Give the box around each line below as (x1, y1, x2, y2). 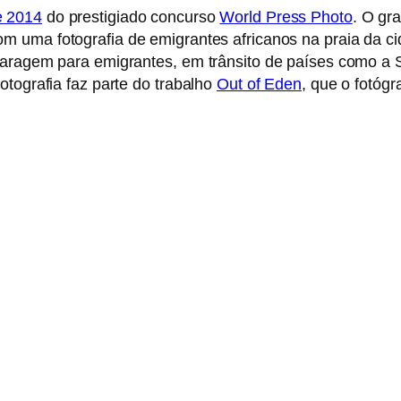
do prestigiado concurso (41, 8, 220, 27)
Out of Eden (217, 75, 302, 94)
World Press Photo (219, 8, 353, 27)
